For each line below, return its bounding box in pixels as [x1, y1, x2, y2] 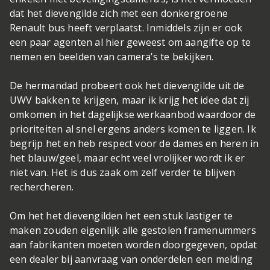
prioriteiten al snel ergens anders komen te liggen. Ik [10, 122, 256, 136]
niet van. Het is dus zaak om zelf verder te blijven [10, 166, 236, 180]
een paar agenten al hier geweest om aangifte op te [10, 36, 251, 49]
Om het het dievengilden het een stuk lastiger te [10, 209, 233, 223]
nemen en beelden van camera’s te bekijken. [10, 50, 214, 64]
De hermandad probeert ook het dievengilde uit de [10, 79, 245, 93]
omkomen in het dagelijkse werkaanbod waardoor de [10, 108, 256, 122]
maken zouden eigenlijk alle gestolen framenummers [10, 224, 256, 237]
